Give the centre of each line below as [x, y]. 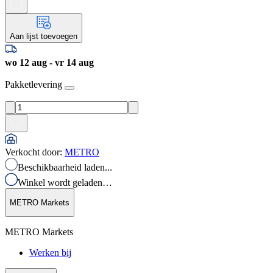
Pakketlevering [34, 84]
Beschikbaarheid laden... [65, 167]
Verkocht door [32, 152]
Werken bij [50, 253]
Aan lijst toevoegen [44, 36]
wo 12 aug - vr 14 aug [49, 62]
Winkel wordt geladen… [65, 182]
